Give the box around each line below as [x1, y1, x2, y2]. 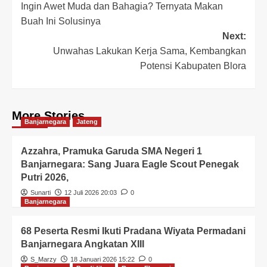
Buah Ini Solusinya [21, 16, 101, 26]
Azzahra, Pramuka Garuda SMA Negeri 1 [21, 146, 202, 156]
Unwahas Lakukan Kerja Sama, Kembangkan [53, 46, 246, 56]
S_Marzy [30, 256, 57, 263]
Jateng [76, 118, 98, 125]
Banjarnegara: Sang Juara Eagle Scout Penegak [21, 159, 239, 169]
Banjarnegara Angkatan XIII [21, 239, 144, 249]
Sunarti [30, 189, 51, 196]
